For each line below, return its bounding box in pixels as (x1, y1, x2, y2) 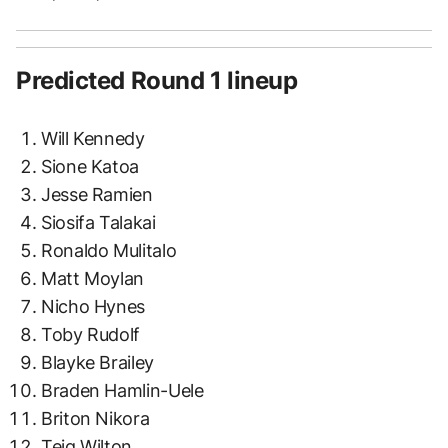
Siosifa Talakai (41, 211, 156, 233)
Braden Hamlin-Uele (41, 379, 204, 401)
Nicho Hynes (41, 295, 146, 317)
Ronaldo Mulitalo (41, 239, 177, 261)
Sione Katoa (41, 155, 140, 177)
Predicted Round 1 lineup (16, 65, 298, 95)
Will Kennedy (41, 127, 145, 149)
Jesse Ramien (41, 183, 153, 205)
